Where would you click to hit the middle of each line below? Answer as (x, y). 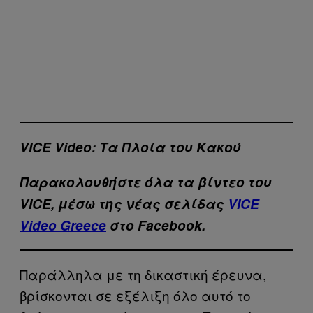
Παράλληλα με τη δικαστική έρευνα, (143, 275)
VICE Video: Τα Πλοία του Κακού (130, 147)
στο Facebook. (156, 226)
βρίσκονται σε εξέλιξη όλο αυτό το (135, 296)
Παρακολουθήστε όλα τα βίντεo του (146, 182)
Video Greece (63, 226)
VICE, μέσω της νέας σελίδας (124, 204)
